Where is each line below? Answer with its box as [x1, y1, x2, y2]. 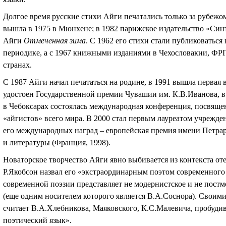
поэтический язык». [3, 216, 72, 224]
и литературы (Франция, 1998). [3, 138, 110, 147]
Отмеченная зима [24, 36, 86, 45]
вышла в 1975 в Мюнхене [3, 24, 92, 33]
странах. [3, 61, 32, 69]
